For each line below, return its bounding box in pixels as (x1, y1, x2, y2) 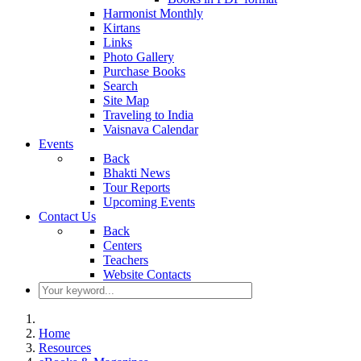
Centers (103, 239, 142, 252)
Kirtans (103, 21, 140, 35)
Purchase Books (103, 64, 185, 78)
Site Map (103, 93, 149, 107)
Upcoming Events (103, 195, 195, 209)
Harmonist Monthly (103, 6, 203, 20)
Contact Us (39, 210, 96, 223)
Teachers (103, 253, 148, 267)
